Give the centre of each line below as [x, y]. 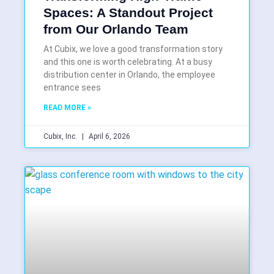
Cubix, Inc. [61, 137]
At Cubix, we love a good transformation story [133, 49]
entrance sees [72, 88]
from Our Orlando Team [116, 29]
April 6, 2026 [109, 137]
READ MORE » [67, 108]
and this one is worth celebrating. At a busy [128, 62]
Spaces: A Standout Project [128, 13]
